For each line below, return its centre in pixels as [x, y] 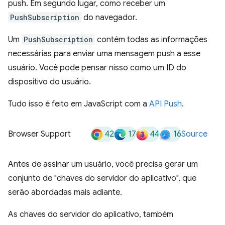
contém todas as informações [151, 40]
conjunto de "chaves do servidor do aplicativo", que [102, 178]
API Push [165, 104]
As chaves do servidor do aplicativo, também [91, 214]
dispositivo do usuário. [49, 82]
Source [194, 134]
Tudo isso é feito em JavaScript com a [79, 104]
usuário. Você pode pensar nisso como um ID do [97, 68]
